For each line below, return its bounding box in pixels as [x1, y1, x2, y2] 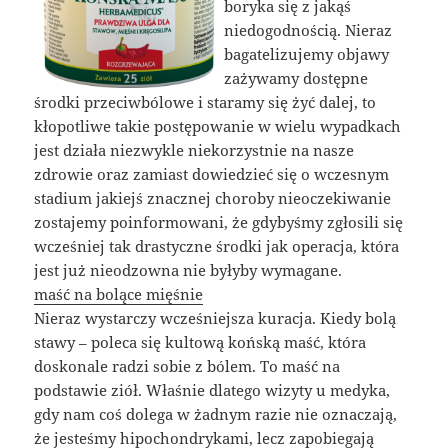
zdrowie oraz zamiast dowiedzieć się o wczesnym [34, 163, 390, 184]
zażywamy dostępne [224, 67, 368, 88]
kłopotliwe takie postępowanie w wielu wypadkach [34, 115, 402, 136]
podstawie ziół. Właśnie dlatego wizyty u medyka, [34, 379, 391, 400]
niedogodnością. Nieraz [224, 19, 392, 40]
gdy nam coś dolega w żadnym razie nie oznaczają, [34, 403, 398, 424]
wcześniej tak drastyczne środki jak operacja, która [34, 235, 400, 256]
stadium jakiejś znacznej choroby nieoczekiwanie [34, 187, 392, 208]
